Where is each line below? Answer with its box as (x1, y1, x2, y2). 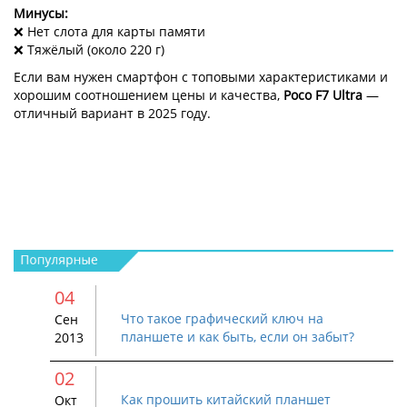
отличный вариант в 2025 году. (14, 104, 211, 122)
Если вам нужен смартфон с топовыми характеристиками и (14, 68, 388, 85)
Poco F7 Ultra (283, 86, 362, 104)
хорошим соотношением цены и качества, (14, 86, 283, 104)
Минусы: (14, 5, 68, 22)
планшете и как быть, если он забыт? (121, 327, 354, 345)
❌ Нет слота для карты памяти (14, 23, 205, 40)
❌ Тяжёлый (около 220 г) (14, 41, 164, 58)
